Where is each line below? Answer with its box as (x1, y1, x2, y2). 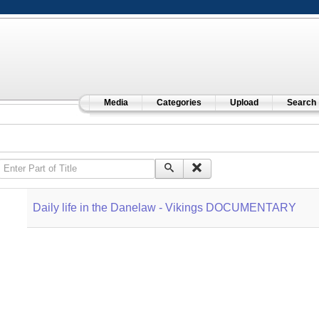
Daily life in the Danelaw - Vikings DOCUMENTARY (32, 202, 296, 214)
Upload (229, 98, 258, 108)
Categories (156, 98, 202, 108)
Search (286, 98, 316, 108)
